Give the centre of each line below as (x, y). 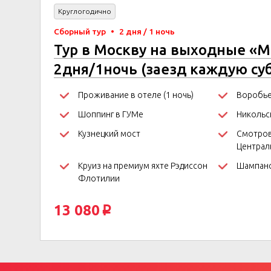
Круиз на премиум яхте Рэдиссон (143, 166)
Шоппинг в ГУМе (111, 114)
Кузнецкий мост (109, 134)
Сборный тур (81, 31)
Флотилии (99, 178)
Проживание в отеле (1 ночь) (136, 95)
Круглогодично (85, 11)
